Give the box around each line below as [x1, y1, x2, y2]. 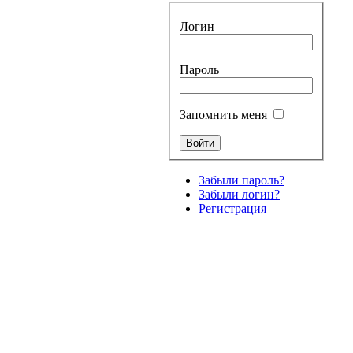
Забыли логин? [199, 188, 280, 202]
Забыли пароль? [199, 173, 284, 188]
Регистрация [199, 202, 266, 216]
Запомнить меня [180, 108, 270, 122]
